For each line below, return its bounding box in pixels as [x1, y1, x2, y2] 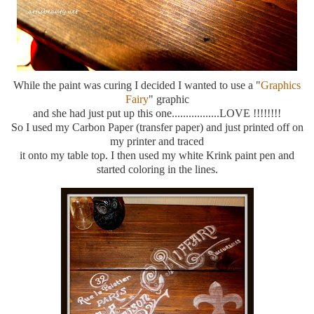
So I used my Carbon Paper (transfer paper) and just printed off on [11, 121, 303, 133]
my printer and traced [110, 135, 204, 147]
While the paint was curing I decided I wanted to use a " [13, 78, 261, 91]
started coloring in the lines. [96, 163, 218, 175]
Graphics [261, 78, 301, 91]
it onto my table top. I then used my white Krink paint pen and [20, 149, 294, 161]
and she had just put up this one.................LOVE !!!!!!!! [33, 107, 281, 119]
